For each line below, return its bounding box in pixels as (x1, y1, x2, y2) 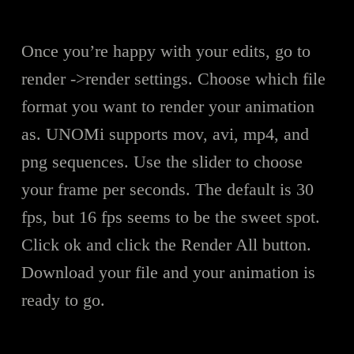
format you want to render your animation (21, 96, 314, 116)
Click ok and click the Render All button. (21, 234, 311, 254)
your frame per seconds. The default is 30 (21, 179, 314, 199)
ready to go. (21, 289, 105, 310)
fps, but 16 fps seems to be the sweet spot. (21, 206, 320, 227)
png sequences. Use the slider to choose (21, 151, 303, 171)
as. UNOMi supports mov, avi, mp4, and (21, 123, 309, 144)
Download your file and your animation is (21, 262, 315, 282)
